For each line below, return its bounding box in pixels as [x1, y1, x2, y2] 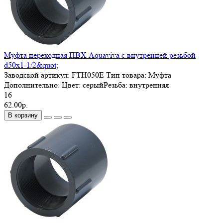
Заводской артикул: [4, 70, 72, 80]
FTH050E [72, 70, 104, 80]
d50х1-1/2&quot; [4, 60, 58, 70]
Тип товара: [104, 70, 148, 80]
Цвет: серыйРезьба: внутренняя [62, 80, 169, 90]
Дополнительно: [4, 80, 62, 90]
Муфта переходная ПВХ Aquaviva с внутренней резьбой [4, 50, 196, 60]
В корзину [8, 111, 38, 119]
